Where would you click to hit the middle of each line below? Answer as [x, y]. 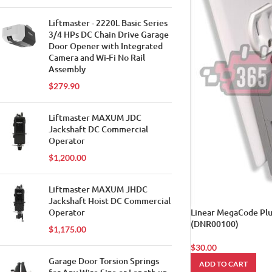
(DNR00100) [214, 224]
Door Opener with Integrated [106, 46]
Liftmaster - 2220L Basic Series [108, 23]
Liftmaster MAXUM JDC [95, 117]
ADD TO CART [223, 264]
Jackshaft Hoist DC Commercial [110, 201]
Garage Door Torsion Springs [104, 261]
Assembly [67, 69]
